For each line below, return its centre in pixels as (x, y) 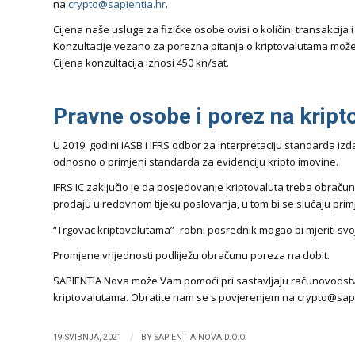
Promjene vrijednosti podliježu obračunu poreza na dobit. (191, 255)
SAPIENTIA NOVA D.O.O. (201, 337)
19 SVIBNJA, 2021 (88, 337)
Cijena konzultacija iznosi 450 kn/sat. (141, 63)
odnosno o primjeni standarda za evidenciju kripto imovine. (196, 162)
